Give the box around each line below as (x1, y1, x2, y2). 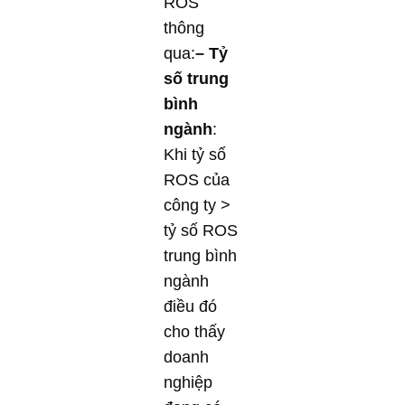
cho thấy (164, 322, 225, 341)
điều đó (164, 297, 217, 316)
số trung (164, 69, 229, 88)
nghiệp (164, 372, 212, 391)
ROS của (164, 170, 230, 189)
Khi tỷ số (164, 145, 226, 164)
